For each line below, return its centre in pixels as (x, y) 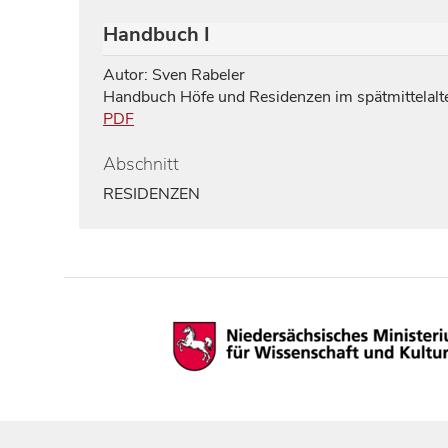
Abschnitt (141, 163)
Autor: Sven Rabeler (174, 75)
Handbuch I (156, 34)
